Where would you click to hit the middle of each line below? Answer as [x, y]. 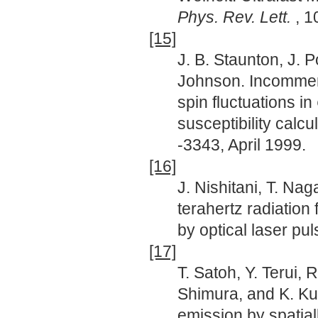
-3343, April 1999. [242, 144]
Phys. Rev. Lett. [236, 17]
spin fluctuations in [247, 102]
